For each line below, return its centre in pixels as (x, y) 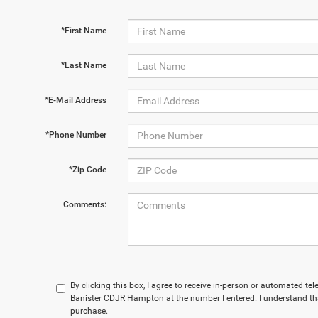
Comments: (84, 204)
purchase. (89, 311)
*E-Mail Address (75, 100)
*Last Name (83, 65)
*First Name (83, 31)
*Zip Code (87, 170)
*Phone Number (76, 135)
